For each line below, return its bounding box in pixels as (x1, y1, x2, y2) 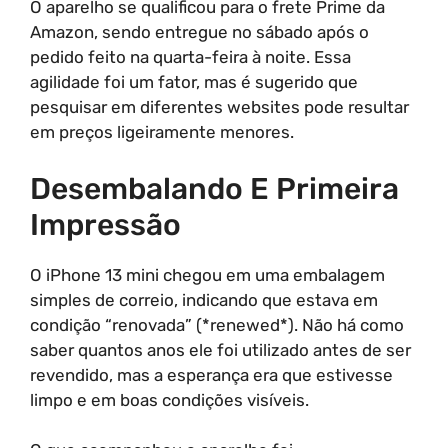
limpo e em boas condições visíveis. (30, 389, 309, 410)
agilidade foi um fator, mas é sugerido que (30, 72, 358, 92)
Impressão (30, 206, 181, 243)
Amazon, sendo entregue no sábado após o (30, 22, 369, 42)
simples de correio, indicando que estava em (30, 289, 378, 310)
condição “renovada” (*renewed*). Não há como (30, 314, 404, 335)
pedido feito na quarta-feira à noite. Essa (30, 47, 351, 67)
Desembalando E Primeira (30, 170, 399, 207)
